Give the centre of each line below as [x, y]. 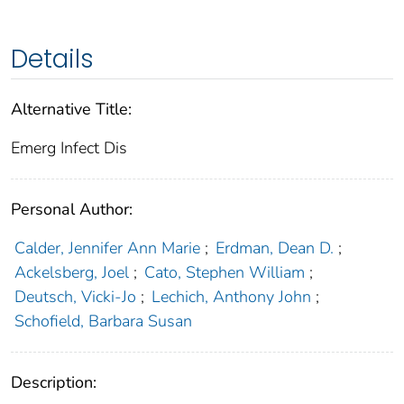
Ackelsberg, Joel [71, 273]
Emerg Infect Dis [69, 148]
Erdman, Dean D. [275, 248]
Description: [54, 383]
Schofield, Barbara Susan [103, 321]
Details [52, 60]
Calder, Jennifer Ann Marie [107, 248]
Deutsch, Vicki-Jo [75, 297]
